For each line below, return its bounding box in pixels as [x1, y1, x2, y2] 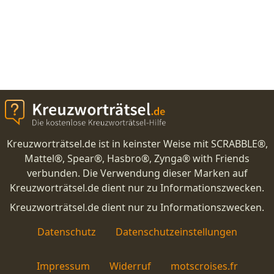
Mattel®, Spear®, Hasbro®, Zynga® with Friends [24, 152, 250, 166]
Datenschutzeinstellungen [115, 225, 237, 239]
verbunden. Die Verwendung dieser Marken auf [26, 166, 248, 180]
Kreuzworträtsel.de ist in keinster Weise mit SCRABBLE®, [6, 137, 268, 151]
